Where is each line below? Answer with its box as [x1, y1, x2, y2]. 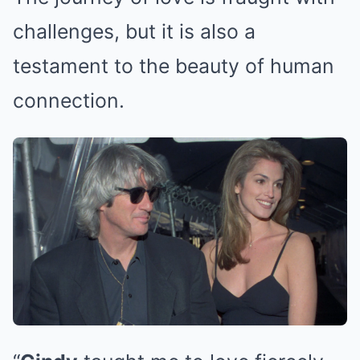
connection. [13, 88, 125, 113]
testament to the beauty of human [13, 54, 334, 79]
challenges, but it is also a [13, 19, 256, 44]
